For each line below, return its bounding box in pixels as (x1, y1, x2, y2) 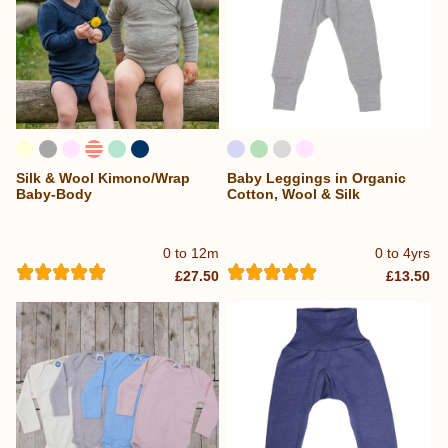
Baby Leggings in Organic (227, 169, 407, 186)
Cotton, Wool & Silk (227, 185, 361, 202)
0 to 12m (163, 245, 220, 262)
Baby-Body (16, 185, 92, 202)
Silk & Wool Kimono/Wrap (16, 169, 190, 186)
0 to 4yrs (375, 245, 431, 262)
